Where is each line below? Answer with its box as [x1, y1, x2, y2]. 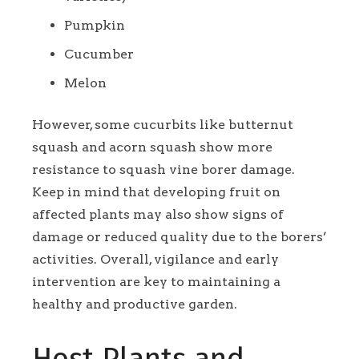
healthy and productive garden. [32, 296, 237, 312]
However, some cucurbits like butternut [32, 116, 293, 132]
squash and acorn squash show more [32, 139, 272, 155]
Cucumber [64, 46, 134, 62]
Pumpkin [64, 17, 125, 33]
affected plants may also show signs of [32, 206, 284, 222]
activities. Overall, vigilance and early [32, 251, 279, 267]
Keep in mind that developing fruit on [32, 184, 280, 200]
